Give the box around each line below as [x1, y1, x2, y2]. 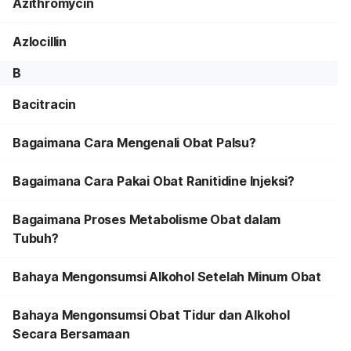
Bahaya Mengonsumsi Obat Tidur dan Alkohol [13, 307, 290, 323]
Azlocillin [13, 34, 67, 49]
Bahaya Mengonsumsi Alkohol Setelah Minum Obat [13, 269, 321, 284]
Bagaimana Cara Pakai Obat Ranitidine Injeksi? [13, 173, 295, 189]
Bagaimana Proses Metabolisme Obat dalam [13, 212, 281, 227]
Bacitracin [13, 96, 76, 112]
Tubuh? [13, 230, 59, 246]
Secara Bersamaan [13, 326, 130, 342]
